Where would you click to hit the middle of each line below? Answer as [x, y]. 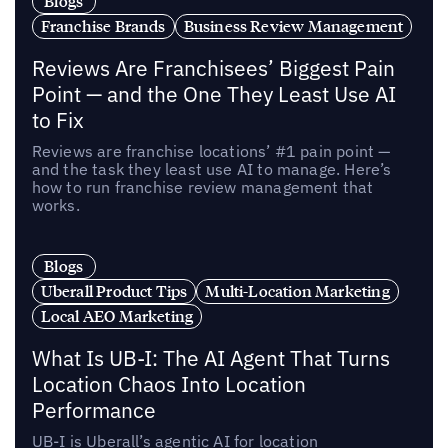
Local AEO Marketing [117, 316]
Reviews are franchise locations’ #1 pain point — [211, 150]
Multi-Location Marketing [297, 291]
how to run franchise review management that [202, 186]
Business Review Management [293, 25]
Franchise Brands [103, 25]
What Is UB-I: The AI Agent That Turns [210, 359]
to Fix [57, 120]
